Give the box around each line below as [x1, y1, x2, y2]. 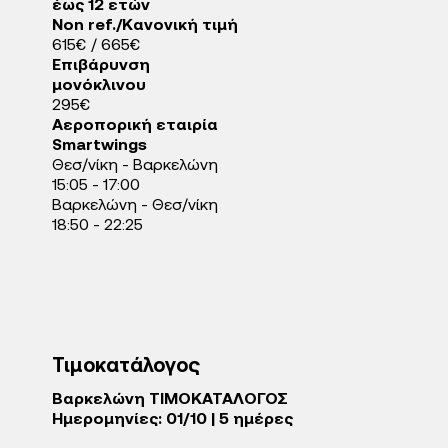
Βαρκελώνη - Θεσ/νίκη [52, 198, 218, 214]
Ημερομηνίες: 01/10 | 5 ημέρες [52, 412, 293, 428]
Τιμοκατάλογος [52, 357, 200, 377]
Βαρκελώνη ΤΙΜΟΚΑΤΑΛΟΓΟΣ [52, 392, 288, 408]
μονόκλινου [52, 78, 146, 94]
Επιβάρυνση [52, 58, 150, 74]
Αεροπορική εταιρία [52, 118, 218, 134]
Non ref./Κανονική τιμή [52, 18, 238, 34]
